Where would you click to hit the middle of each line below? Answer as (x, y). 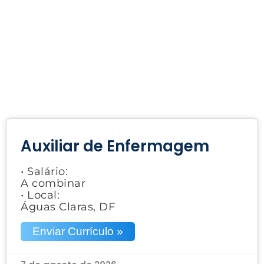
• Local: (40, 195)
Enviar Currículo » (78, 231)
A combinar (53, 183)
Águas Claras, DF (68, 207)
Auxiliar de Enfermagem (115, 146)
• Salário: (44, 171)
